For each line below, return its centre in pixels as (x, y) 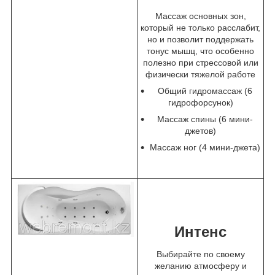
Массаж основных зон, (200, 16)
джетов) (200, 131)
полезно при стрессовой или (200, 63)
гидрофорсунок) (200, 103)
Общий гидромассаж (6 (205, 91)
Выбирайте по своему (200, 254)
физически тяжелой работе (200, 75)
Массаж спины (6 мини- (205, 119)
